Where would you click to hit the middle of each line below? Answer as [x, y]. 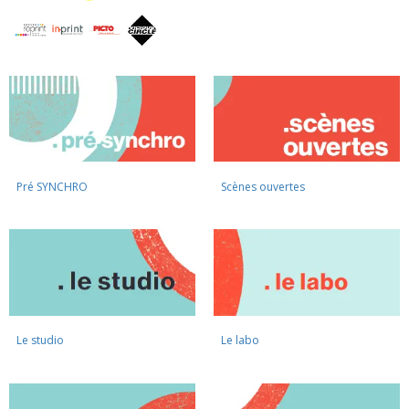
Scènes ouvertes [263, 186]
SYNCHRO [63, 186]
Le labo [241, 341]
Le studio [41, 341]
